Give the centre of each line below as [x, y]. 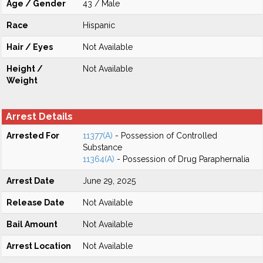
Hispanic [99, 25]
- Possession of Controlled [165, 136]
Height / [25, 69]
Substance [102, 147]
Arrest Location [39, 246]
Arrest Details [39, 117]
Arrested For [33, 136]
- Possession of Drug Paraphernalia [182, 159]
